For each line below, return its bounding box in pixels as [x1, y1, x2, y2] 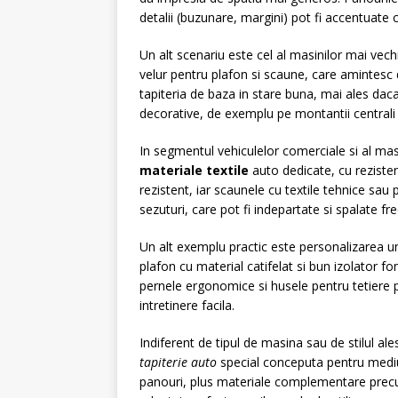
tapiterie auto [139, 354, 217, 370]
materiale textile [139, 162, 249, 179]
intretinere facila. [139, 297, 235, 314]
